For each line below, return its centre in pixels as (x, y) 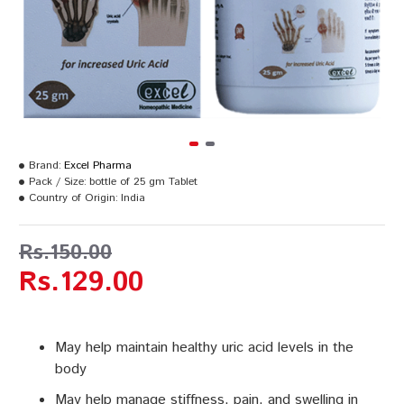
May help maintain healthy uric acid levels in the (204, 348)
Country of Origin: (73, 198)
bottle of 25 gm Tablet (143, 182)
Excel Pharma (98, 165)
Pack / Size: (58, 182)
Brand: (45, 165)
